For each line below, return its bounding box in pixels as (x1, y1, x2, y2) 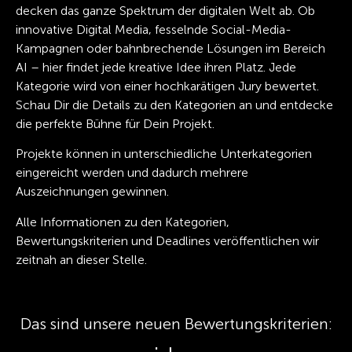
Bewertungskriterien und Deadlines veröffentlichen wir (16, 233, 319, 248)
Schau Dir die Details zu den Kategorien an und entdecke (16, 97, 333, 113)
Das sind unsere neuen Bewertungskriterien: (20, 314, 332, 334)
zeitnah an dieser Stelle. (16, 251, 150, 267)
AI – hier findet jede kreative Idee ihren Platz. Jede (16, 60, 296, 75)
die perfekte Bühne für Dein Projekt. (16, 116, 214, 132)
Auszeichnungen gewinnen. (16, 184, 169, 200)
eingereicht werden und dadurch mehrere (16, 165, 248, 181)
